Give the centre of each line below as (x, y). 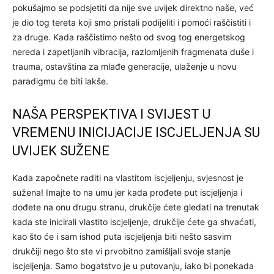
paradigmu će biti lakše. (60, 81)
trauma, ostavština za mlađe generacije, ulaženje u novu (124, 66)
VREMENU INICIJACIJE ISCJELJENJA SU (136, 132)
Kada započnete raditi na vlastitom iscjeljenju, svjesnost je (128, 177)
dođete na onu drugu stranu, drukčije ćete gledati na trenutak (136, 207)
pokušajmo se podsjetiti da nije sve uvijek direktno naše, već (133, 7)
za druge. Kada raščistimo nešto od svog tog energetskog (129, 37)
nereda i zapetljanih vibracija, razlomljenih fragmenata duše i (133, 51)
